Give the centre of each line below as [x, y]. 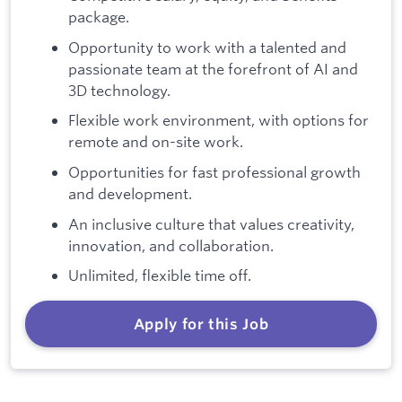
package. [99, 17]
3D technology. [119, 90]
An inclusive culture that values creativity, [211, 223]
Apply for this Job [201, 324]
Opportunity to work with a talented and [207, 47]
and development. [130, 194]
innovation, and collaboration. [171, 245]
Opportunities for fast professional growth [214, 172]
